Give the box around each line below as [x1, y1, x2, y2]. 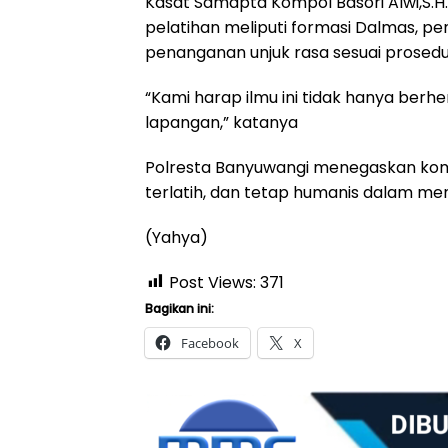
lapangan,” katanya [145, 110, 298, 134]
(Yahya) [145, 225, 208, 249]
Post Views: [169, 270, 256, 294]
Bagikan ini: [145, 299, 214, 317]
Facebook [181, 333, 239, 352]
